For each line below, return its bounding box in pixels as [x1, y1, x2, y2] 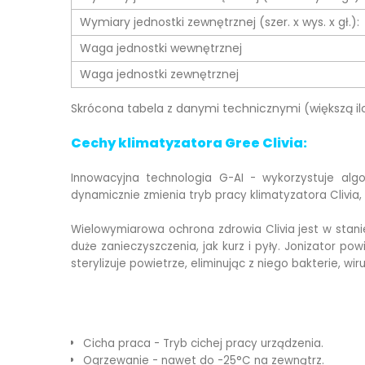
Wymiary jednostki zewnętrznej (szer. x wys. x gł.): [80, 14, 359, 31]
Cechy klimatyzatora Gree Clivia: [71, 134, 307, 153]
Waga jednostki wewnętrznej [80, 40, 242, 57]
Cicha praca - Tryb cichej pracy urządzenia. [83, 336, 323, 352]
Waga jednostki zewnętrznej [80, 66, 239, 83]
